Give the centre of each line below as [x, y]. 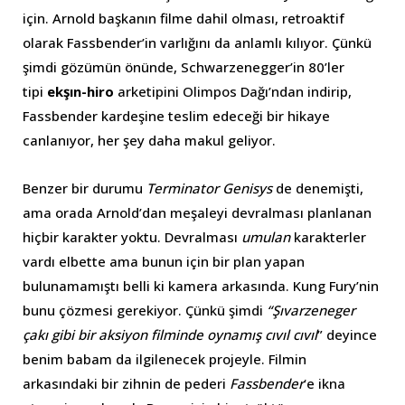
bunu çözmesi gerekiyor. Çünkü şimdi [145, 310]
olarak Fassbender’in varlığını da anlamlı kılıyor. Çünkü [197, 42]
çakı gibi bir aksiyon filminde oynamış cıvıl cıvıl [170, 334]
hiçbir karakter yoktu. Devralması [132, 236]
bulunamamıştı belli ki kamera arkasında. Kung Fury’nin [201, 285]
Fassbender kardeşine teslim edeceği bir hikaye [176, 115]
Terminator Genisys [209, 188]
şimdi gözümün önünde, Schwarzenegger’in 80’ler [184, 66]
